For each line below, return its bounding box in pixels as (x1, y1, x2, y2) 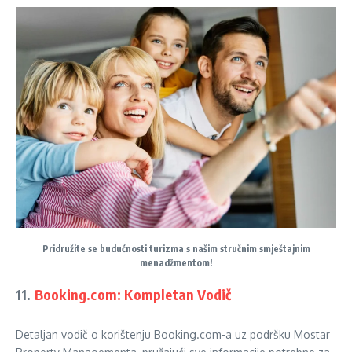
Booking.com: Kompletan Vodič (34, 284, 232, 303)
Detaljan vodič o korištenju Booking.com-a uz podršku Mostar (16, 327, 330, 341)
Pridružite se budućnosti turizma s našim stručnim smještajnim (42, 242, 310, 255)
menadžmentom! (140, 256, 212, 269)
